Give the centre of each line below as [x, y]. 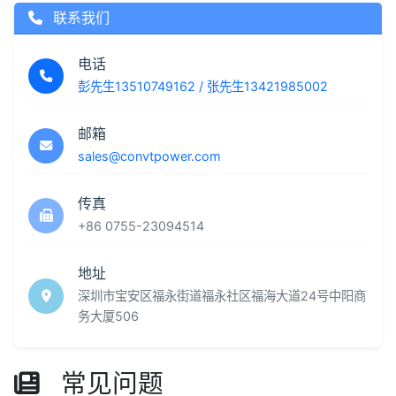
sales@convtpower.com [149, 156]
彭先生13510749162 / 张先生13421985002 [203, 86]
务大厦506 [108, 316]
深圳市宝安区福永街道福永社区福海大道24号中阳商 [222, 296]
